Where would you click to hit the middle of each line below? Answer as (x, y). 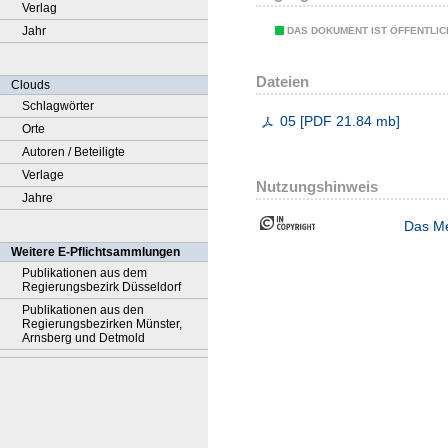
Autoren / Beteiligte (73, 152)
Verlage (43, 175)
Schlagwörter (58, 106)
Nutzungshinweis (317, 186)
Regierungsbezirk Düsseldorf (101, 287)
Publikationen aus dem (84, 273)
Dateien (282, 82)
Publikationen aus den (83, 310)
